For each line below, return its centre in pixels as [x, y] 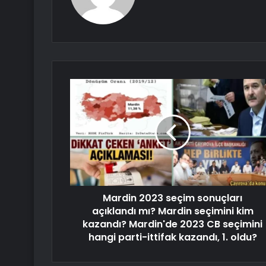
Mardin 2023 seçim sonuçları [172, 198]
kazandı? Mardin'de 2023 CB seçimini [172, 224]
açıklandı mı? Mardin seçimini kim [172, 211]
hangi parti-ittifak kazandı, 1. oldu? [172, 237]
